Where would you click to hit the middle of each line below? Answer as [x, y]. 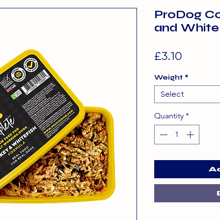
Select [172, 94]
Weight [168, 77]
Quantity [169, 115]
